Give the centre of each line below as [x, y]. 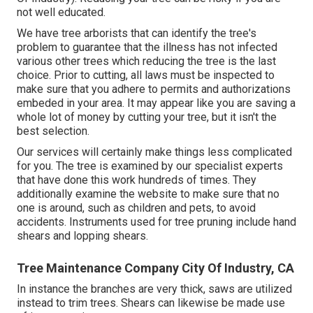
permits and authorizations [226, 89]
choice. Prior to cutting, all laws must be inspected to [146, 75]
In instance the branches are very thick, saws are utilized [154, 289]
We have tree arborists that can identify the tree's [137, 34]
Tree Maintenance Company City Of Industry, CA [155, 268]
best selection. [53, 131]
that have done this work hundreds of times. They [137, 180]
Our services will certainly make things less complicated [154, 152]
